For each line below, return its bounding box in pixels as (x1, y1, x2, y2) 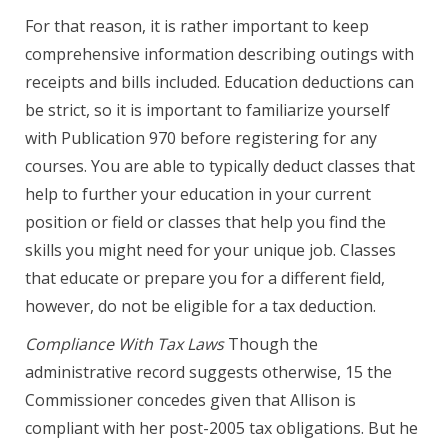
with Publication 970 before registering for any (25, 127, 377, 149)
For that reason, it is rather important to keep (25, 15, 369, 37)
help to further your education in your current (25, 183, 371, 205)
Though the (224, 333, 318, 355)
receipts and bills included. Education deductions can (25, 71, 414, 93)
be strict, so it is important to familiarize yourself (25, 99, 390, 121)
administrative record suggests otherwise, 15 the (25, 361, 392, 383)
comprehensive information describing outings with (25, 43, 414, 65)
